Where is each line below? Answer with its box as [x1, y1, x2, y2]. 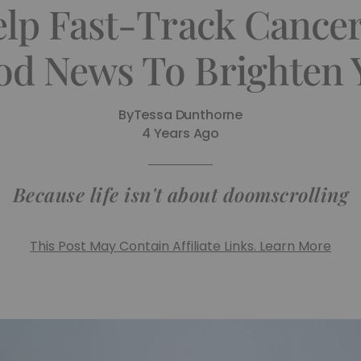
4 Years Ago [141, 124, 220, 143]
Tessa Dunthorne [133, 106, 243, 124]
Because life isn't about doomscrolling [12, 181, 349, 207]
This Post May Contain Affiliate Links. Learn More [30, 237, 331, 255]
